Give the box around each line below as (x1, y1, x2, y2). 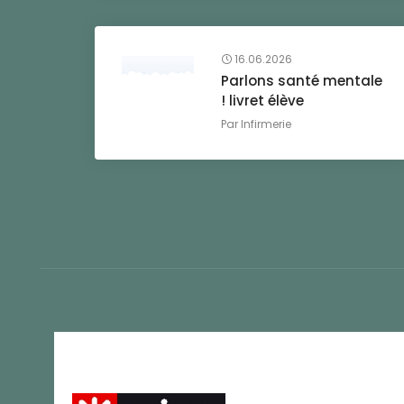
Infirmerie (241, 116, 292, 132)
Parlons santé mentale (221, 71, 383, 90)
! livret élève (221, 91, 305, 110)
